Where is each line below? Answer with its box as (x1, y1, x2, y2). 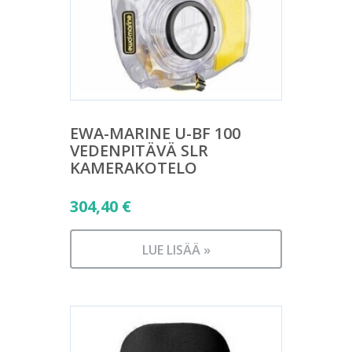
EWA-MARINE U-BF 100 (70, 123, 240, 144)
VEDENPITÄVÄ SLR (70, 140, 208, 161)
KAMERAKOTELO (70, 157, 197, 178)
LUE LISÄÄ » (141, 241, 211, 258)
